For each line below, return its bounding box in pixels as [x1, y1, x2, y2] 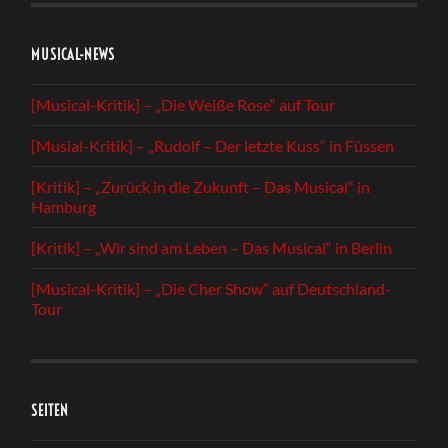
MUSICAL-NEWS [31, 45, 116, 64]
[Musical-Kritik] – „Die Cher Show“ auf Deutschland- [31, 278, 392, 298]
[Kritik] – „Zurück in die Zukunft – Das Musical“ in [31, 176, 371, 196]
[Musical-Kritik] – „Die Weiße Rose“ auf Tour [31, 94, 336, 114]
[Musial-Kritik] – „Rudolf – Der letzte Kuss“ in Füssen [31, 135, 395, 155]
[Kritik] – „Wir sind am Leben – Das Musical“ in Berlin [31, 237, 393, 257]
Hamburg [31, 196, 97, 216]
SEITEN [31, 401, 70, 420]
